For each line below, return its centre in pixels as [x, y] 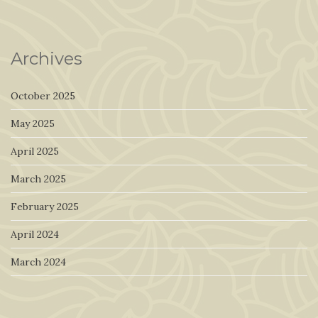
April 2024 [35, 234]
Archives [46, 58]
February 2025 [45, 206]
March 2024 [38, 262]
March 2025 [38, 179]
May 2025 [33, 123]
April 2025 [35, 151]
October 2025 [43, 95]
